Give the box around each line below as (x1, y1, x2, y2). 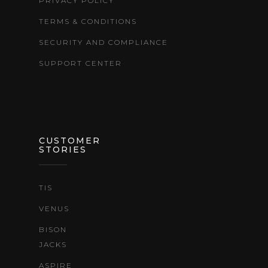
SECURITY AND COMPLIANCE (39, 38, 168, 47)
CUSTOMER (39, 135, 100, 146)
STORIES (39, 144, 87, 155)
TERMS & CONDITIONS (39, 17, 137, 26)
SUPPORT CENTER (39, 59, 122, 68)
